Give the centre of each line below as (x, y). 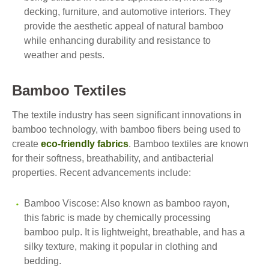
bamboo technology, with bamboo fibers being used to (126, 129)
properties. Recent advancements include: (101, 173)
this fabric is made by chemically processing (117, 218)
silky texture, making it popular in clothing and (121, 246)
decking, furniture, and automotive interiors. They (127, 12)
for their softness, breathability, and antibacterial (113, 158)
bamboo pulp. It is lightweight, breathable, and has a (134, 232)
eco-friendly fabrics (85, 144)
